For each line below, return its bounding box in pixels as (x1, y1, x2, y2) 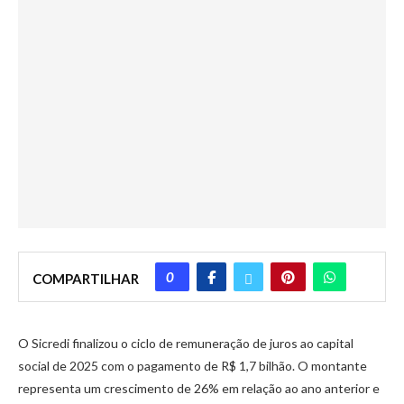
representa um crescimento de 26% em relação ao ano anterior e (18, 380, 380, 396)
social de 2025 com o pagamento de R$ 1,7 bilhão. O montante (18, 357, 367, 373)
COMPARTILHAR (32, 270, 139, 287)
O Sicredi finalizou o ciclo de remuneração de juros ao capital (18, 335, 353, 351)
